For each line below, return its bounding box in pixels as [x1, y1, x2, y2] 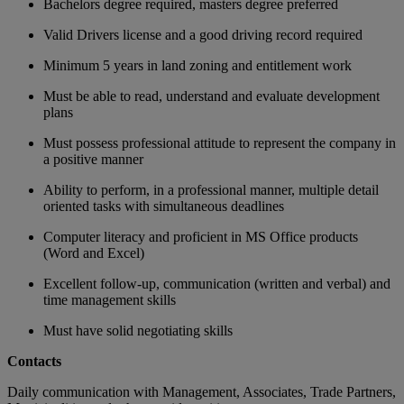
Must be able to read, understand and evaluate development [43, 87, 380, 104]
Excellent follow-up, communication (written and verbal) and [43, 275, 390, 291]
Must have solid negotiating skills [43, 322, 233, 338]
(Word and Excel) [43, 244, 144, 261]
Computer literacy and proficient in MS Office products [43, 228, 358, 244]
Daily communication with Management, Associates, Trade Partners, [7, 383, 396, 399]
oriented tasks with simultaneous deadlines [43, 197, 284, 214]
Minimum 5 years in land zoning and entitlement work [43, 57, 352, 73]
